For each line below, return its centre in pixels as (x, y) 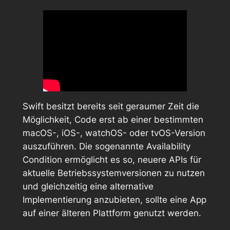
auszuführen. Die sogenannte (84, 147)
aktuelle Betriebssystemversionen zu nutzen (113, 173)
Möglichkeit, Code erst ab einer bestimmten (113, 120)
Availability (168, 147)
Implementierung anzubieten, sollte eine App (114, 200)
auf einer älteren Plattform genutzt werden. (112, 213)
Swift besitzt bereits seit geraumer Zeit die (111, 107)
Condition (42, 160)
